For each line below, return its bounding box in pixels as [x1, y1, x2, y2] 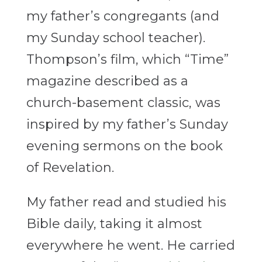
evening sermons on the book [26, 138, 223, 154]
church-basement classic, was [26, 95, 220, 111]
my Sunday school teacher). [26, 30, 205, 46]
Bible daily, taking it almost [26, 216, 202, 232]
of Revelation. [26, 160, 114, 176]
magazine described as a [26, 73, 188, 89]
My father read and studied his [26, 194, 226, 211]
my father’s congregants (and [26, 8, 219, 25]
